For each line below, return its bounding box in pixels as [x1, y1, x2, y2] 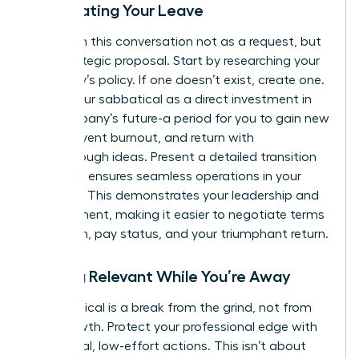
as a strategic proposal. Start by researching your [30, 54, 320, 68]
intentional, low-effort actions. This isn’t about [30, 340, 306, 353]
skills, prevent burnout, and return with [30, 131, 254, 145]
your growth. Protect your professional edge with [30, 321, 317, 334]
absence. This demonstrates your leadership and [30, 189, 319, 203]
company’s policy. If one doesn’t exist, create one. [30, 74, 325, 87]
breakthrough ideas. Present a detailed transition [30, 151, 317, 164]
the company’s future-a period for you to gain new [30, 112, 329, 126]
